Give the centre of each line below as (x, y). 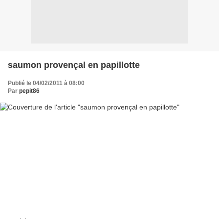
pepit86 (29, 91)
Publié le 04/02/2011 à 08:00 (46, 83)
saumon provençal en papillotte (74, 65)
